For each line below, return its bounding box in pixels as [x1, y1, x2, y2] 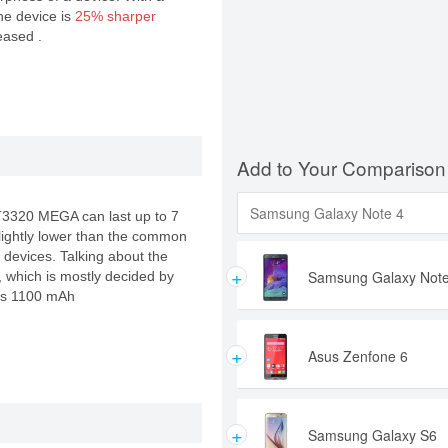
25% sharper [74, 8, 156, 24]
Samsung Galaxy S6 [308, 425, 437, 445]
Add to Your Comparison [237, 154, 446, 181]
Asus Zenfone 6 [308, 346, 408, 366]
